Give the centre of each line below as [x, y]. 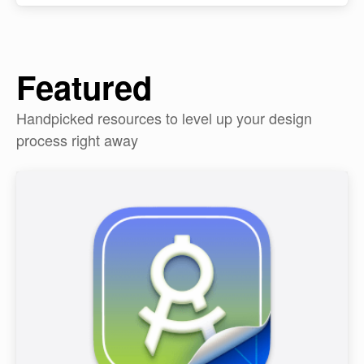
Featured [84, 87]
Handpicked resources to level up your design [164, 118]
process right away [77, 140]
